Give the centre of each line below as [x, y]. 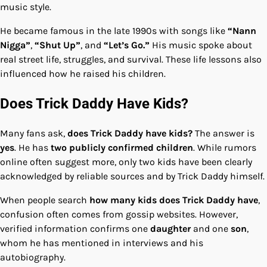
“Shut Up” [58, 45]
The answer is [223, 133]
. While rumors [225, 147]
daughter [170, 228]
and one [211, 228]
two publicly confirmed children [122, 147]
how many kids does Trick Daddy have [174, 200]
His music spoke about [201, 45]
